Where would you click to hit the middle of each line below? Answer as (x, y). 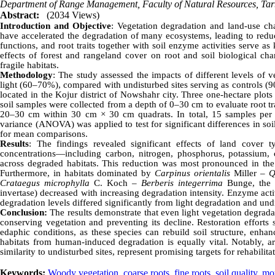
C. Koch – (116, 183)
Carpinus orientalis (193, 173)
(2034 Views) (73, 15)
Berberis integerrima (182, 183)
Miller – (250, 173)
